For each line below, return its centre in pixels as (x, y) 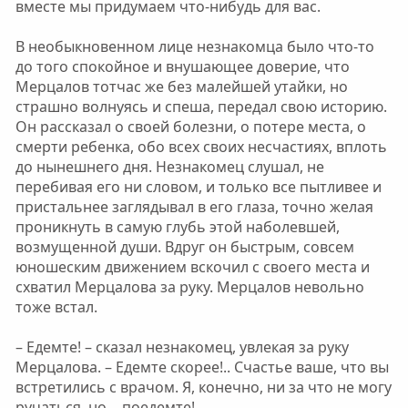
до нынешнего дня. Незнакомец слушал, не (169, 167)
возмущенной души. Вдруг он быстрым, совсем (184, 247)
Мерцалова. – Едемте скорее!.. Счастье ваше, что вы (202, 367)
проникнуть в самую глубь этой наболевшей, (177, 227)
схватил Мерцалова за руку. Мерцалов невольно (189, 287)
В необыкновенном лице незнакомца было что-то (194, 46)
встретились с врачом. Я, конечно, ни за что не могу (203, 387)
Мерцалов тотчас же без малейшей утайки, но (181, 87)
